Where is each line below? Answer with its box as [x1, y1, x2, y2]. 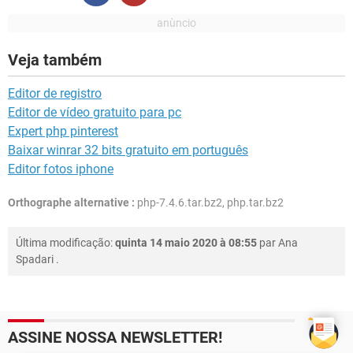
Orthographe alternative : [8, 196, 135, 210]
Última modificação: [16, 236, 115, 250]
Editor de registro [8, 86, 102, 102]
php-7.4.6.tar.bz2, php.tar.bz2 [135, 196, 284, 210]
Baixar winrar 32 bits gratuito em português [8, 143, 248, 158]
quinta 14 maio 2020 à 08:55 [115, 236, 257, 250]
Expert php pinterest [8, 124, 118, 139]
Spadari [16, 253, 54, 266]
